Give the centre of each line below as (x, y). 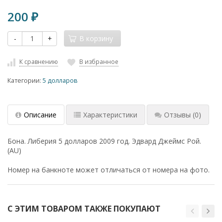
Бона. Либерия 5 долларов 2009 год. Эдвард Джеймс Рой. (104, 141)
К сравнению (39, 62)
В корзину (96, 39)
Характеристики (110, 115)
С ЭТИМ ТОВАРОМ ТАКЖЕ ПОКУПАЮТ (84, 209)
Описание (40, 115)
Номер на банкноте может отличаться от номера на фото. (109, 170)
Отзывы (177, 115)
